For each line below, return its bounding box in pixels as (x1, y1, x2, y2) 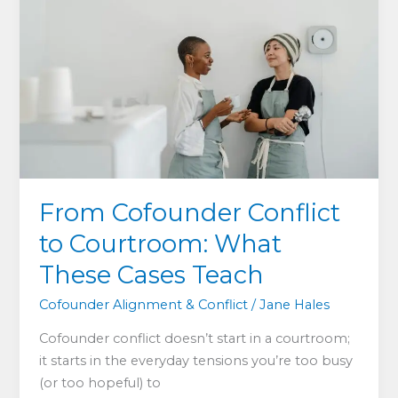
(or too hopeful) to (39, 374, 162, 391)
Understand (38, 123, 117, 139)
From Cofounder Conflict (39, 198, 341, 228)
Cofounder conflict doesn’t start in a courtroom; (39, 330, 351, 346)
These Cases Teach (39, 260, 265, 291)
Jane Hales (259, 296, 330, 313)
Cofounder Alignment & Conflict (39, 296, 249, 313)
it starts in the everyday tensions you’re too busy (39, 352, 354, 369)
